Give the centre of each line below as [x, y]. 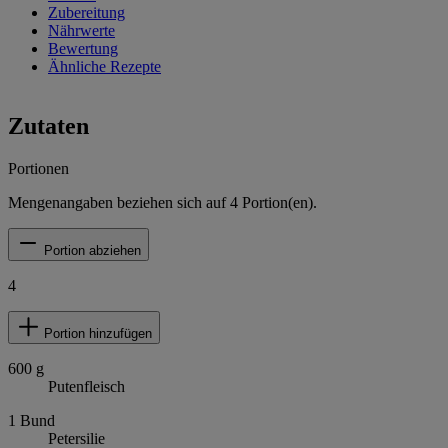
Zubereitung [86, 13]
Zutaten [48, 126]
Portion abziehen [92, 251]
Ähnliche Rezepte [104, 67]
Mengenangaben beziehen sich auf [119, 203]
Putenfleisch [86, 387]
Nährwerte [81, 31]
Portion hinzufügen [98, 334]
